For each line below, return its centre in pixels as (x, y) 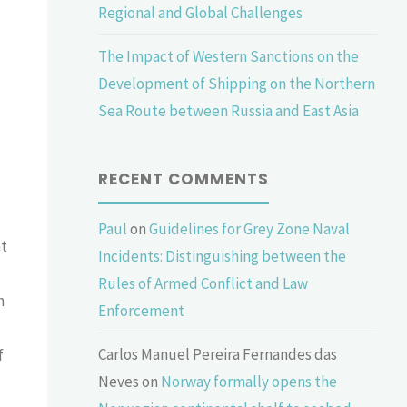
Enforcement (142, 311)
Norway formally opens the (249, 382)
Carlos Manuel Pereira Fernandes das (218, 355)
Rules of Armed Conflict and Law (203, 284)
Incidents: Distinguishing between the (223, 257)
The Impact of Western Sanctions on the (229, 56)
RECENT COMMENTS (184, 179)
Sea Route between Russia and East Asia (229, 110)
